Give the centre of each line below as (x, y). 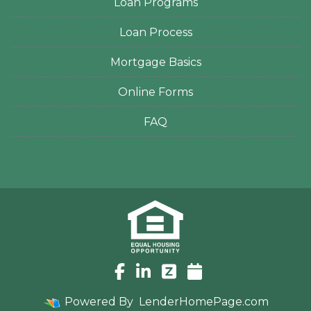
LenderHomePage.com (203, 302)
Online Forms (155, 92)
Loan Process (155, 32)
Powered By (99, 302)
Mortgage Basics (155, 62)
